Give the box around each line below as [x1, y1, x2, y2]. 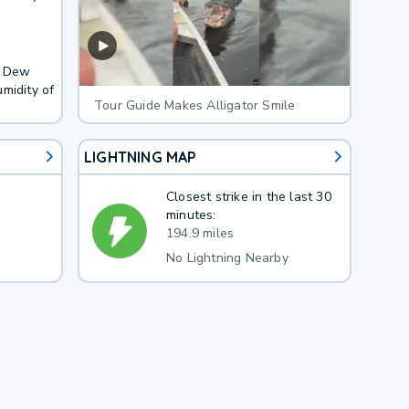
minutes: [165, 205, 216, 224]
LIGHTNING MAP [83, 147, 197, 166]
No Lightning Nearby [165, 249, 288, 267]
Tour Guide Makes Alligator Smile [93, 96, 296, 114]
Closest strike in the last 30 [165, 187, 331, 205]
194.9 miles [165, 224, 235, 242]
